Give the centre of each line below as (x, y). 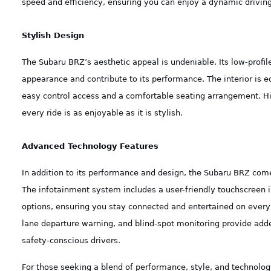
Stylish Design (53, 36)
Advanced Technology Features (90, 146)
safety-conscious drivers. (71, 241)
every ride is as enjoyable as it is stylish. (102, 113)
